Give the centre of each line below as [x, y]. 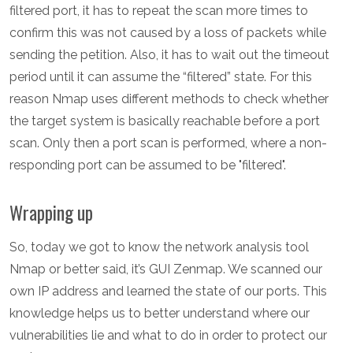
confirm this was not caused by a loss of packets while [168, 33]
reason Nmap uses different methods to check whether [169, 99]
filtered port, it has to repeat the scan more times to [159, 11]
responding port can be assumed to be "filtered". [148, 165]
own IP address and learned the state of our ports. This [168, 292]
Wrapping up [51, 213]
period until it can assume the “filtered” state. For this [161, 77]
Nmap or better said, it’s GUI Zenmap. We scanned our [166, 269]
